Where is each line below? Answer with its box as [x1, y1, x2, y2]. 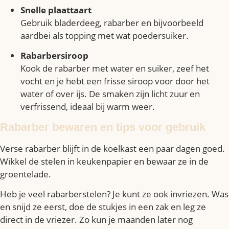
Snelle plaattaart [20, 4, 91, 16]
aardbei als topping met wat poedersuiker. [20, 29, 189, 41]
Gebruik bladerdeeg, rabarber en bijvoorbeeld [20, 16, 203, 29]
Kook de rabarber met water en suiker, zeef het [20, 62, 209, 75]
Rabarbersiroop [20, 50, 88, 62]
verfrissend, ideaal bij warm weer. [20, 101, 155, 113]
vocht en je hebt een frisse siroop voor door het [20, 75, 210, 87]
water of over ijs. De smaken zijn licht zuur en [20, 88, 200, 100]
